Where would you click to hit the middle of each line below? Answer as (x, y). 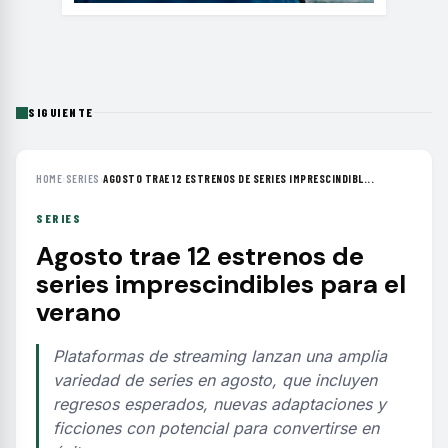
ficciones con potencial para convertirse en (216, 428)
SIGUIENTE (61, 112)
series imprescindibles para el (221, 284)
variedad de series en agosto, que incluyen (215, 380)
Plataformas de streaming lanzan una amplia (220, 356)
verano (78, 312)
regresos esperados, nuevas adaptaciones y (219, 404)
